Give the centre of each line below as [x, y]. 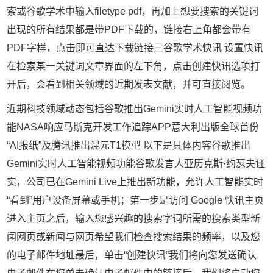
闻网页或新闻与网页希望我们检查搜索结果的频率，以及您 [134, 237]
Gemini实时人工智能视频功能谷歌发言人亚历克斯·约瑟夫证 [136, 164]
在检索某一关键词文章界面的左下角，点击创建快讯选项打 [134, 66]
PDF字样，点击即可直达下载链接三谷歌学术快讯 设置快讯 [135, 48]
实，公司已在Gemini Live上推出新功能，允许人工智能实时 [135, 182]
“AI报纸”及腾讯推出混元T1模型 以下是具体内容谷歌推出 [129, 146]
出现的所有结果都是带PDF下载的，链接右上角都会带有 [129, 29]
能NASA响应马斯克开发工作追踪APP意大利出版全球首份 [133, 127]
